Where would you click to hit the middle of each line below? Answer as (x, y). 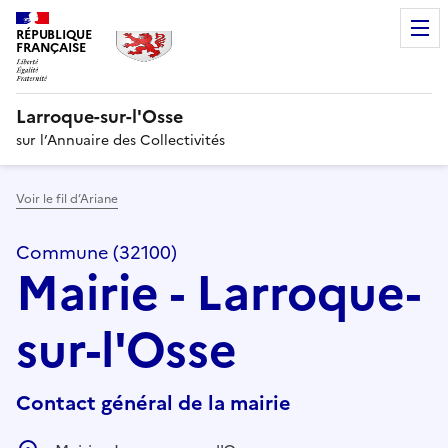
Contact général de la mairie (153, 402)
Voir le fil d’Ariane (67, 198)
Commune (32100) (96, 252)
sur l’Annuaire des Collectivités (120, 140)
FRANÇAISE (51, 47)
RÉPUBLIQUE (54, 34)
